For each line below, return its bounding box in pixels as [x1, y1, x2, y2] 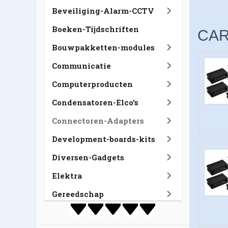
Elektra [52, 170, 82, 181]
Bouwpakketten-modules [52, 42, 155, 52]
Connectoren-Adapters [52, 116, 144, 126]
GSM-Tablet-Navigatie [52, 207, 143, 217]
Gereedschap [52, 189, 104, 199]
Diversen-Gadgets [52, 152, 124, 162]
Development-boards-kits [52, 134, 155, 144]
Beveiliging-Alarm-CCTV [52, 6, 154, 16]
